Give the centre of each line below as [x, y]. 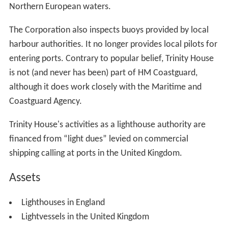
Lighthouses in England [63, 203]
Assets [24, 178]
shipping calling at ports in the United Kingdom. [95, 154]
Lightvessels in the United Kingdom [85, 217]
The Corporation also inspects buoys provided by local [109, 31]
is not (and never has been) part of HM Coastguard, [103, 73]
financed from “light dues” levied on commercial [98, 139]
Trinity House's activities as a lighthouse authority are [107, 125]
